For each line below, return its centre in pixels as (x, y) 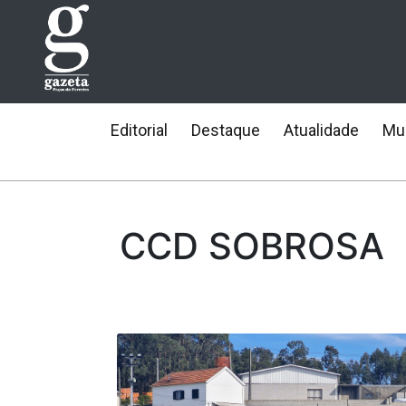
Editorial (139, 130)
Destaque (226, 130)
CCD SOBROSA (252, 246)
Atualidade (321, 130)
